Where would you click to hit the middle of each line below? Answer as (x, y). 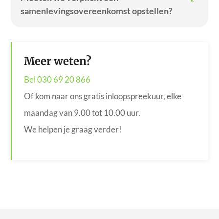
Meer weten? (57, 61)
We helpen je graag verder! (73, 130)
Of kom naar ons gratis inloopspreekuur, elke (102, 96)
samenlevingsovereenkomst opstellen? (97, 11)
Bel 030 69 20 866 (57, 80)
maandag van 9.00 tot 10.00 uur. (82, 113)
